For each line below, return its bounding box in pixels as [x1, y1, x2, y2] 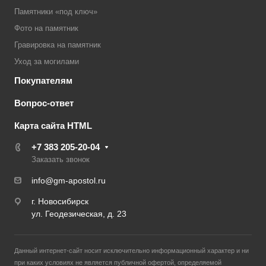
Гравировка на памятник [14, 40, 101, 50]
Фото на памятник [14, 24, 78, 33]
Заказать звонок [31, 155, 90, 164]
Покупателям [14, 75, 72, 86]
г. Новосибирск [31, 197, 88, 207]
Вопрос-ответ [14, 98, 74, 109]
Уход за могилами [14, 57, 79, 66]
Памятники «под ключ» [14, 7, 97, 17]
